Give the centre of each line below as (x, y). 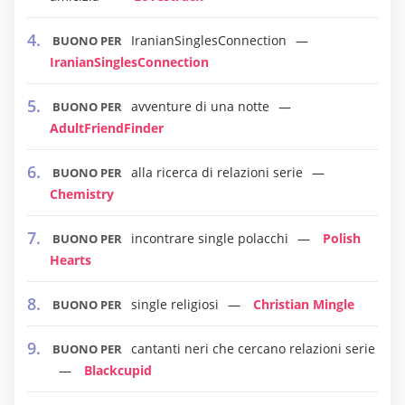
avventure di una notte (200, 106)
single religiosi (175, 304)
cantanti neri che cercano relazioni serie (253, 348)
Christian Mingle (304, 304)
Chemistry (82, 194)
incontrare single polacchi (210, 238)
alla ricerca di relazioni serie (217, 172)
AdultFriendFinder (107, 128)
